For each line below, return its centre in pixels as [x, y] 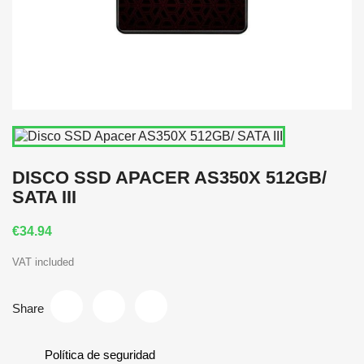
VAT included [43, 262]
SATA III [44, 197]
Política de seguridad [100, 355]
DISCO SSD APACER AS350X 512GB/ [169, 178]
